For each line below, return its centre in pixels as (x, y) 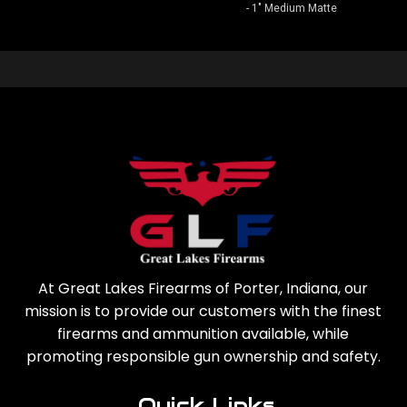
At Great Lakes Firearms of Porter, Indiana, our (203, 289)
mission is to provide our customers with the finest (203, 312)
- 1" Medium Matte (292, 8)
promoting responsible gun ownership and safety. (203, 357)
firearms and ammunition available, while (203, 334)
